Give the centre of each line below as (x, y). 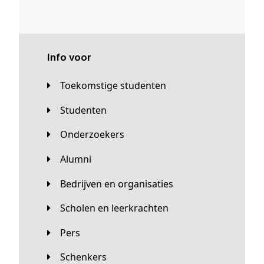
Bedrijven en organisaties (120, 184)
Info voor (71, 58)
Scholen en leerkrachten (117, 208)
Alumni (79, 159)
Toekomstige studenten (115, 86)
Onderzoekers (96, 135)
